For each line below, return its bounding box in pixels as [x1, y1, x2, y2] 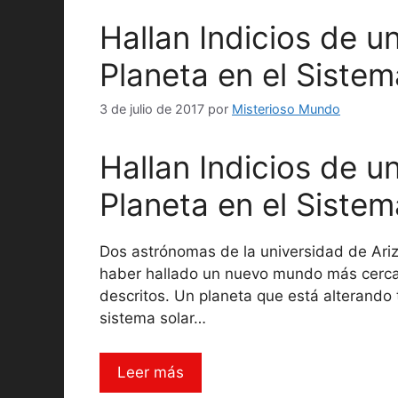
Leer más [117, 362, 184, 381]
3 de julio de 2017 [99, 101, 204, 116]
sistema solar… [99, 309, 206, 327]
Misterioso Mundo [232, 101, 340, 116]
